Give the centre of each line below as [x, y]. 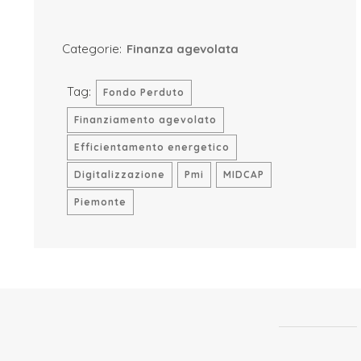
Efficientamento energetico [151, 147]
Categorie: [91, 49]
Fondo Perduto [143, 92]
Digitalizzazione [119, 174]
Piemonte [100, 202]
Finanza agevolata [182, 49]
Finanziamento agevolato [145, 120]
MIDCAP [243, 174]
